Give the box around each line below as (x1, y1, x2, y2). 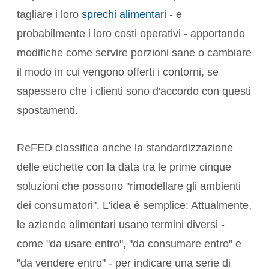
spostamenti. (17, 104, 78, 117)
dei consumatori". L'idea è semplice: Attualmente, (17, 199, 252, 212)
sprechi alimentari (82, 8, 166, 21)
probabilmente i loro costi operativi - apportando (17, 28, 245, 40)
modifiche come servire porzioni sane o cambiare (17, 47, 252, 59)
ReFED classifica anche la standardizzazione (17, 142, 233, 154)
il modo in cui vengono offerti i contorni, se (17, 66, 219, 79)
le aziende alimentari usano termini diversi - (17, 219, 225, 231)
